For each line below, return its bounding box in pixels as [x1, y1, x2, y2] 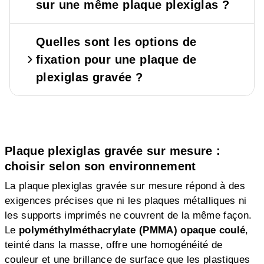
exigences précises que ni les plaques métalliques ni [5, 194, 247, 206]
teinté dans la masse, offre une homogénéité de [5, 239, 223, 250]
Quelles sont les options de [36, 35, 197, 48]
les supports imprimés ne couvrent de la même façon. [5, 209, 252, 221]
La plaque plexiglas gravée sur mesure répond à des [5, 180, 245, 192]
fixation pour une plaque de [36, 52, 197, 66]
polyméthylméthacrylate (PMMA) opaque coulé [19, 224, 246, 236]
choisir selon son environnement [5, 159, 196, 173]
